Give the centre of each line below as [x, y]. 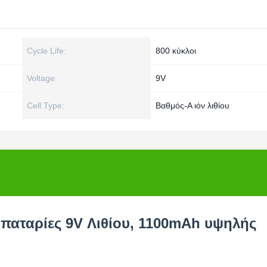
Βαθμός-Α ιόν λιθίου [193, 105]
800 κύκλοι [176, 51]
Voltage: [42, 78]
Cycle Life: [46, 51]
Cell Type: [46, 105]
